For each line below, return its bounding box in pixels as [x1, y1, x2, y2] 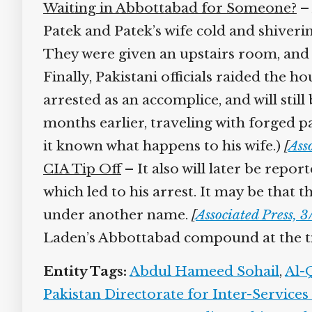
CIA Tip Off [38, 161, 116, 177]
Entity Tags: [38, 263, 122, 279]
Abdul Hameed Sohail [124, 263, 274, 279]
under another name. [38, 207, 187, 223]
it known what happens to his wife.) [38, 138, 279, 154]
